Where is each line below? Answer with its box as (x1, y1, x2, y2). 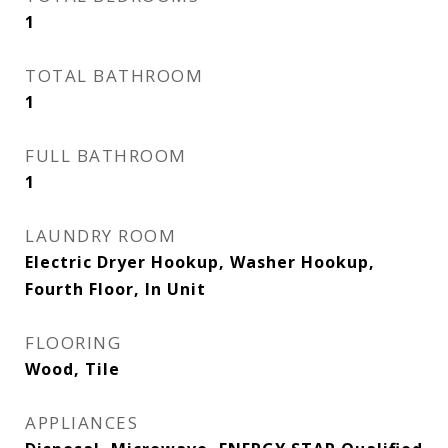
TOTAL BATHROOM (25, 64, 203, 87)
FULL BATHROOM (25, 144, 187, 167)
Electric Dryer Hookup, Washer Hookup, (25, 251, 375, 273)
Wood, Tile (25, 358, 120, 380)
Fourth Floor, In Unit (25, 278, 206, 300)
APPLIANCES (25, 411, 138, 434)
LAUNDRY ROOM (25, 224, 176, 247)
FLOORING (25, 331, 121, 354)
